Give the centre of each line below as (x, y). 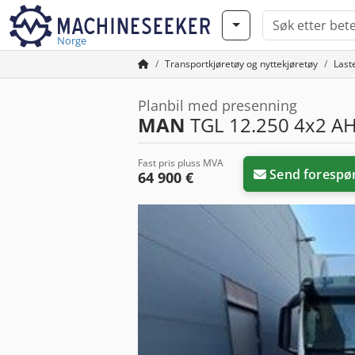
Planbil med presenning (218, 105)
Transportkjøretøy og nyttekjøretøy (241, 64)
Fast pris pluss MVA (181, 163)
